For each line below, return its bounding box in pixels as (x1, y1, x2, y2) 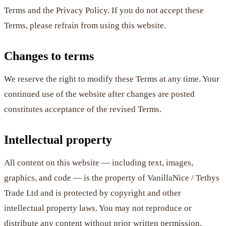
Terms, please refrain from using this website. (4, 20, 166, 30)
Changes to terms (4, 49, 94, 63)
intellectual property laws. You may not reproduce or (4, 203, 192, 213)
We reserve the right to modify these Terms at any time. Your (4, 74, 219, 84)
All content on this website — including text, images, (4, 157, 193, 167)
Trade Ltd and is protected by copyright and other (4, 188, 181, 198)
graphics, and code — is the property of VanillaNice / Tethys (4, 173, 219, 183)
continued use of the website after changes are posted (4, 89, 195, 99)
